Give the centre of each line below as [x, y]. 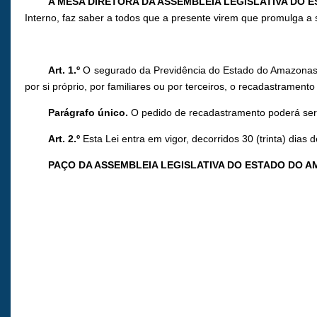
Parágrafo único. [88, 113]
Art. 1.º [64, 70]
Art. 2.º [64, 139]
